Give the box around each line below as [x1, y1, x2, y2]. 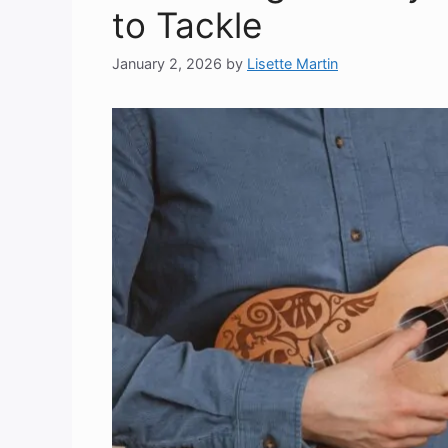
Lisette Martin [247, 55, 338, 73]
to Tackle [112, 3, 262, 46]
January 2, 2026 [112, 55, 222, 73]
